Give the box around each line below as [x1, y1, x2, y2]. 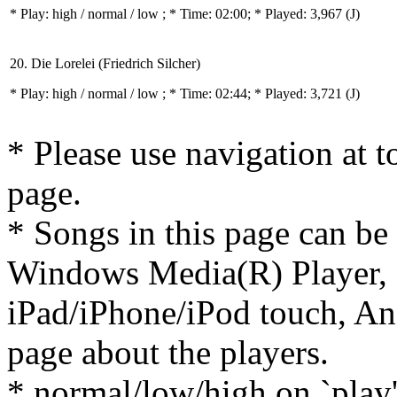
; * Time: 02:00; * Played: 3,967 [162, 6, 346, 21]
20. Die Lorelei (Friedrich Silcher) [10, 56, 200, 71]
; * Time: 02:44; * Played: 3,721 [162, 86, 346, 101]
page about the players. [7, 333, 329, 371]
